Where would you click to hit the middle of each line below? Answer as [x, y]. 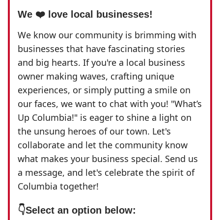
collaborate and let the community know [103, 145]
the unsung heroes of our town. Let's [94, 131]
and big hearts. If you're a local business [101, 63]
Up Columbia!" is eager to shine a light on [105, 118]
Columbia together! [58, 186]
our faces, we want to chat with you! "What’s [110, 104]
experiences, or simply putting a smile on [104, 90]
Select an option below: [81, 210]
